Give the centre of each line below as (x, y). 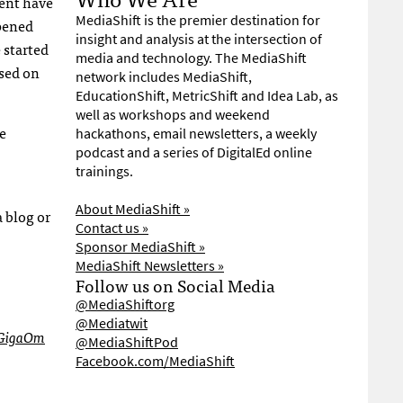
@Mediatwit (112, 323)
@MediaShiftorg (125, 304)
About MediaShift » (133, 209)
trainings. (104, 171)
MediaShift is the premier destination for (198, 20)
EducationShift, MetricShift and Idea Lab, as (207, 96)
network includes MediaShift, (164, 77)
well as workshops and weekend (173, 115)
